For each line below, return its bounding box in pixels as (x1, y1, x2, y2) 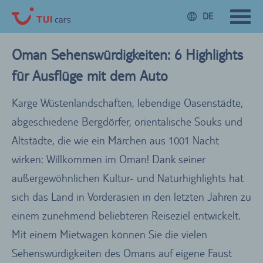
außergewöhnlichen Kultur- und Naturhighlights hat (12, 171, 244, 184)
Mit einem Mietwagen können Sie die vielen (12, 227, 207, 241)
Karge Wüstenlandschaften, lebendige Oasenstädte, (12, 96, 243, 109)
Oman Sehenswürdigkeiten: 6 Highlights (12, 46, 243, 63)
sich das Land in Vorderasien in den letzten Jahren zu (12, 190, 251, 203)
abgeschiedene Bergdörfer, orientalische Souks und (12, 114, 242, 128)
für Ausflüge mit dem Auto (12, 68, 168, 85)
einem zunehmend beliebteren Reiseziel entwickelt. (12, 208, 241, 222)
